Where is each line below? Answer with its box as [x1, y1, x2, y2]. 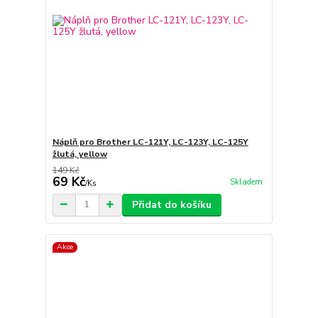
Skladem [229, 177, 263, 188]
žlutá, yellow [52, 148, 107, 160]
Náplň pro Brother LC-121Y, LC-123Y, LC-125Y [52, 136, 248, 148]
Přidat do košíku [131, 197, 212, 212]
